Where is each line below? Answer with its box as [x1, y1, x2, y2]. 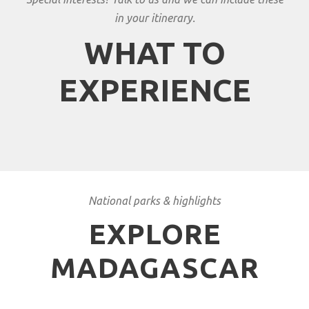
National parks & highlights [88, 195, 221, 207]
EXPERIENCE [58, 72, 251, 108]
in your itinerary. [114, 12, 195, 24]
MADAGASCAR [50, 252, 259, 283]
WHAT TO [83, 35, 226, 70]
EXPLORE [88, 218, 221, 250]
